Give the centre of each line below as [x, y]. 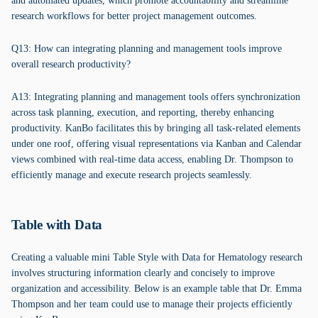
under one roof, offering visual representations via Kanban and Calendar [157, 144]
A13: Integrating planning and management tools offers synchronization [156, 97]
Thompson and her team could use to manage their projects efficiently [152, 304]
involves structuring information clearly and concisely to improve [143, 273]
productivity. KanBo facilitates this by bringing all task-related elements [156, 128]
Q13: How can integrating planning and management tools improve [147, 49]
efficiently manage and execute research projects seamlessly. [132, 175]
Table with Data [57, 225]
